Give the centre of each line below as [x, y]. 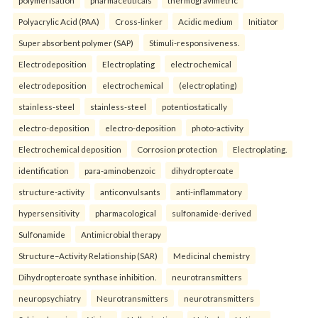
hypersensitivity [49, 213]
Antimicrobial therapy [121, 234]
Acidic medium [205, 21]
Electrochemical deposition [70, 149]
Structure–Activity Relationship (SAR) [88, 256]
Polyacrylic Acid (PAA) [59, 21]
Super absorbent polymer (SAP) [76, 43]
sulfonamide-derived [212, 213]
